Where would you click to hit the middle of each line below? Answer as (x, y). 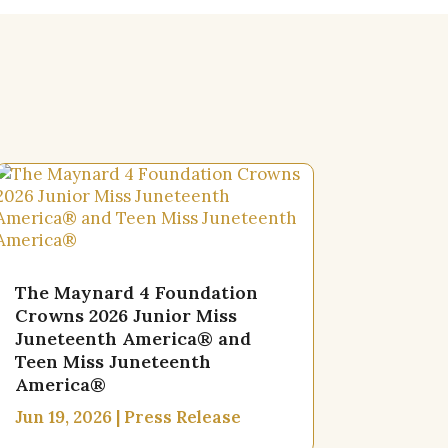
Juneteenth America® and (132, 339)
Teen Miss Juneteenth (112, 362)
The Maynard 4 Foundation (136, 293)
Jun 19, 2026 (63, 417)
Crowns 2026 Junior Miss (125, 316)
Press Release (182, 417)
